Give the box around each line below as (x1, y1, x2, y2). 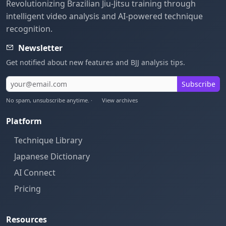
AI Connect (14, 167, 55, 178)
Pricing (14, 183, 41, 194)
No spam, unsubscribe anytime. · (6, 96, 94, 104)
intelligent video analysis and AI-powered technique (6, 11, 203, 22)
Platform (6, 116, 42, 127)
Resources (6, 214, 47, 225)
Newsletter (16, 42, 63, 53)
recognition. (6, 23, 52, 34)
